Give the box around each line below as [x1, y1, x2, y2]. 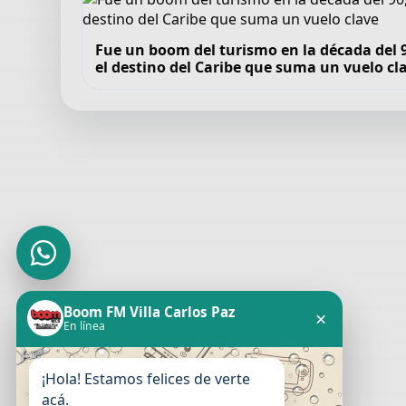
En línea [63, 318, 105, 333]
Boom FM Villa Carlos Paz [63, 303, 235, 321]
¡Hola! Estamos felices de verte [42, 369, 250, 389]
